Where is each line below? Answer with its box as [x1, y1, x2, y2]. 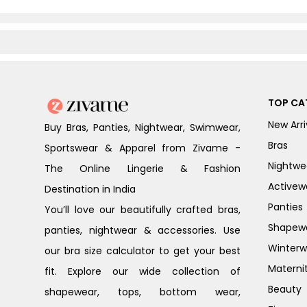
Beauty [268, 282, 302, 296]
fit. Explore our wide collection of [45, 264, 241, 278]
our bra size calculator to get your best [45, 243, 241, 258]
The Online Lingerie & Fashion [45, 161, 241, 175]
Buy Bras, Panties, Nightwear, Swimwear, [45, 120, 241, 134]
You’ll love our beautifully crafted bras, [45, 202, 241, 217]
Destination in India [45, 182, 136, 196]
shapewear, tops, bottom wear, [45, 284, 241, 299]
